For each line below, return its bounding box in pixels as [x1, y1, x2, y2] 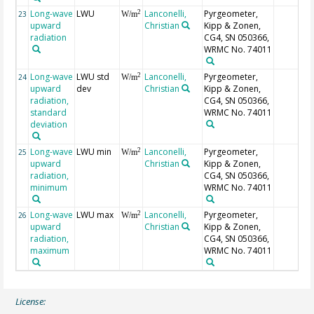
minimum [30, 182, 68, 194]
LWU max [76, 209, 114, 221]
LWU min [76, 146, 112, 158]
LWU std [76, 71, 110, 83]
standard [30, 107, 67, 119]
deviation [30, 118, 68, 131]
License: [15, 295, 46, 308]
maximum [30, 245, 70, 257]
